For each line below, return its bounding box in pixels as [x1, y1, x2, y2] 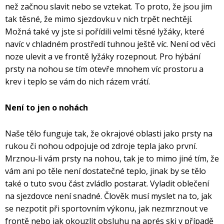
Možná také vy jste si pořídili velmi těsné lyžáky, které [5, 26, 204, 37]
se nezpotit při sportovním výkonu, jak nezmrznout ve [5, 203, 208, 214]
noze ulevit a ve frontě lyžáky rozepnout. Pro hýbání [5, 51, 200, 62]
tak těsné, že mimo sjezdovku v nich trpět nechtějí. [5, 13, 192, 25]
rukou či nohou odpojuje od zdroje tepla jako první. [5, 140, 197, 152]
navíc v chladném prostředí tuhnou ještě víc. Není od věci [5, 38, 215, 50]
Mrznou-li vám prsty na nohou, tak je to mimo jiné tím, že [5, 153, 219, 164]
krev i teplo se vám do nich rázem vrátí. [5, 76, 150, 87]
